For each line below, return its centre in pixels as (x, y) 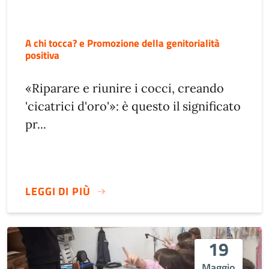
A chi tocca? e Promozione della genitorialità (122, 43)
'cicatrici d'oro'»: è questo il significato (133, 106)
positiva (42, 55)
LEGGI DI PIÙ (58, 192)
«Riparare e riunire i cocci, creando (125, 88)
